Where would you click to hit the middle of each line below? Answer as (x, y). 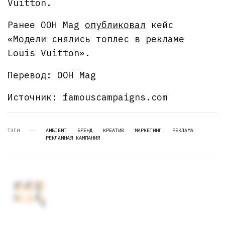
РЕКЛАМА (183, 131)
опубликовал (116, 25)
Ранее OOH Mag (46, 25)
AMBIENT (56, 131)
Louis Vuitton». (49, 53)
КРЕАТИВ (114, 131)
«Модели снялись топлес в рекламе (96, 39)
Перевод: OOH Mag (52, 75)
